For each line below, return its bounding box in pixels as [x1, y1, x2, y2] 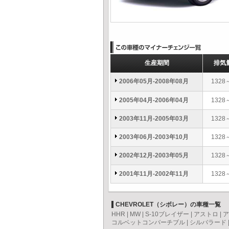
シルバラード [190, 219, 226, 226]
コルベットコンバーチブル [111, 219, 185, 226]
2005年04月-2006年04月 [119, 97, 189, 104]
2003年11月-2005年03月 [119, 115, 189, 122]
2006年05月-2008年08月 [119, 78, 189, 85]
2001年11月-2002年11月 [119, 170, 189, 177]
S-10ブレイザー [145, 211, 189, 218]
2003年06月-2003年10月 [119, 133, 189, 141]
